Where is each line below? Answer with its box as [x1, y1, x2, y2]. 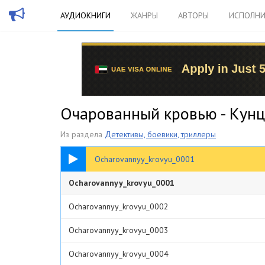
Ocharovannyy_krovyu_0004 [69, 248, 169, 259]
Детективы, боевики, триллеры [105, 129, 216, 140]
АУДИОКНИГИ [60, 10, 111, 21]
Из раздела [60, 129, 105, 140]
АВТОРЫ [178, 10, 209, 21]
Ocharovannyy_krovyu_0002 [69, 201, 169, 212]
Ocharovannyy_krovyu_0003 [69, 225, 169, 235]
